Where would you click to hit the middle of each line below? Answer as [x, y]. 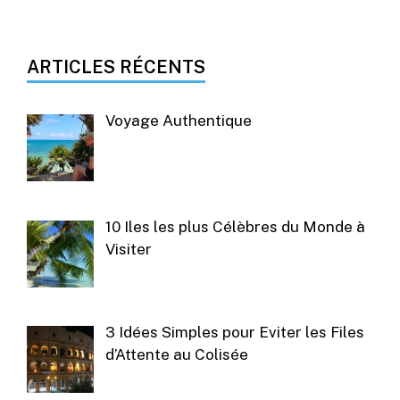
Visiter [128, 249]
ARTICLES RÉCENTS [116, 67]
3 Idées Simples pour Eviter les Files [234, 332]
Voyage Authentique [178, 121]
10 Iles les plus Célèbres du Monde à [235, 226]
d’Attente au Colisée [176, 354]
